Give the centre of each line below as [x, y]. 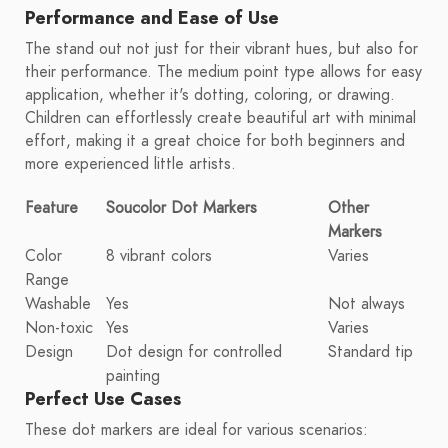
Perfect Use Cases [103, 399]
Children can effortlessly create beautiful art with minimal [220, 118]
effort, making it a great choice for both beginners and [215, 141]
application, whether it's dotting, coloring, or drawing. [210, 95]
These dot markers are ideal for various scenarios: [196, 430]
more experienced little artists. [130, 164]
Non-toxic [59, 328]
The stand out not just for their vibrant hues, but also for [221, 49]
